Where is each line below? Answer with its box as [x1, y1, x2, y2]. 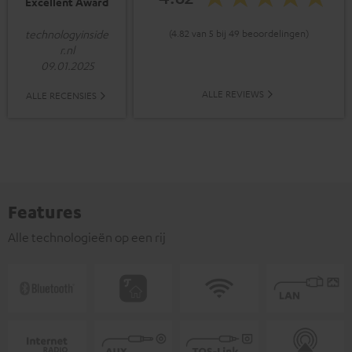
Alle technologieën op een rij [8, 229, 166, 246]
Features [8, 200, 82, 223]
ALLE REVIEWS [202, 87, 264, 101]
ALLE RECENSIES [25, 89, 97, 102]
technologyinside [25, 27, 108, 42]
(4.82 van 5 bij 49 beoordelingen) [169, 26, 309, 39]
